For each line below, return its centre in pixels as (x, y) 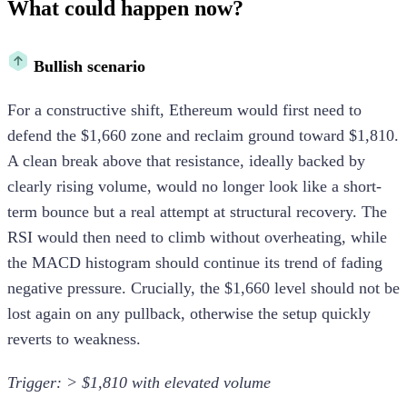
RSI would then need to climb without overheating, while (197, 237)
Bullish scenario (89, 66)
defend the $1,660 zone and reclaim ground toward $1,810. (203, 135)
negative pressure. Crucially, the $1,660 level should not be (203, 288)
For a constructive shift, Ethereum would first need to (184, 109)
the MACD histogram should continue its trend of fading (195, 262)
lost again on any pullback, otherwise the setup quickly (189, 313)
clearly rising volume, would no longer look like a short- (194, 186)
